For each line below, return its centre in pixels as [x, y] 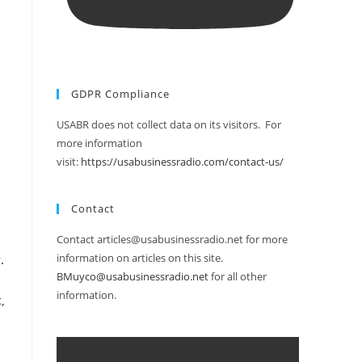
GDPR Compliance [120, 94]
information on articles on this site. [140, 258]
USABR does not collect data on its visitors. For [169, 125]
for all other [238, 277]
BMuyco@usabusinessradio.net [133, 277]
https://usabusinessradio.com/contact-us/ [182, 162]
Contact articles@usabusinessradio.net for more [172, 240]
